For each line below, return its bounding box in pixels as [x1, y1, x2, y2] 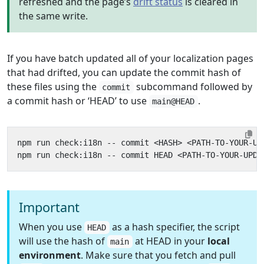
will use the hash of [19, 235, 107, 247]
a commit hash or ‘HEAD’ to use [7, 94, 149, 107]
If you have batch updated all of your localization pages [7, 52, 253, 65]
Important [19, 199, 80, 216]
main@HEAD [152, 97, 195, 106]
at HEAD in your [132, 235, 207, 247]
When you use [19, 220, 84, 233]
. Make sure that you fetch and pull [81, 249, 236, 262]
